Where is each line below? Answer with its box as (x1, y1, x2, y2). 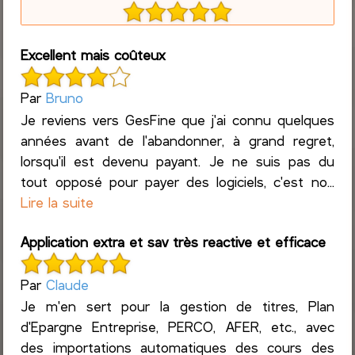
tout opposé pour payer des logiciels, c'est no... (21, 172, 334, 190)
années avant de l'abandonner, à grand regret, (21, 131, 334, 149)
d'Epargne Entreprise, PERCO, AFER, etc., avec (21, 318, 334, 336)
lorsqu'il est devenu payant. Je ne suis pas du (21, 151, 334, 170)
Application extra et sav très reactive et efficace (21, 232, 326, 250)
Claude (46, 275, 90, 293)
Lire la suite (21, 193, 94, 211)
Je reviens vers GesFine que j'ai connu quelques (21, 110, 334, 128)
